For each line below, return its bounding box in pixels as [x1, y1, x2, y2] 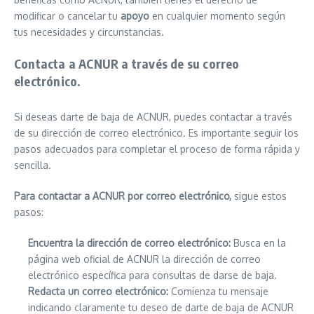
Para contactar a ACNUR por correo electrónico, [14, 190, 231, 202]
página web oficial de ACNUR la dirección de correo [28, 253, 261, 265]
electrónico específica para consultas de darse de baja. [28, 269, 277, 281]
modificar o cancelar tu [14, 10, 121, 22]
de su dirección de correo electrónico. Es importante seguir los [14, 127, 299, 139]
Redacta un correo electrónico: [28, 285, 168, 297]
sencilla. [14, 159, 51, 171]
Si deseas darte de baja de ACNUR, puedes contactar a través [14, 111, 292, 123]
